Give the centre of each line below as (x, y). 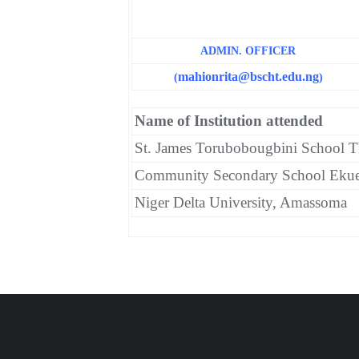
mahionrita (208, 77)
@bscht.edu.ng (278, 77)
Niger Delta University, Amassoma (240, 202)
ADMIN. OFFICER (248, 51)
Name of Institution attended (228, 121)
